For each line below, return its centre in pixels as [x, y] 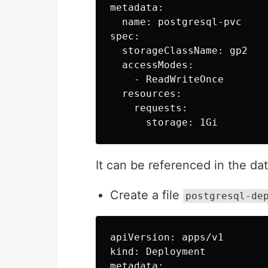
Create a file [147, 195]
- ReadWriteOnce [167, 79]
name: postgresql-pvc [176, 22]
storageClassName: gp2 [179, 51]
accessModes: [152, 65]
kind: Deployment [158, 252]
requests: [149, 108]
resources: [146, 94]
